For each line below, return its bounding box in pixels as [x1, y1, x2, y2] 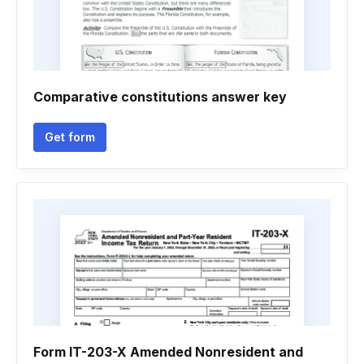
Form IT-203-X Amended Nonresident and [33, 344, 303, 360]
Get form [45, 130, 95, 144]
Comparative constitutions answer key [33, 89, 287, 105]
